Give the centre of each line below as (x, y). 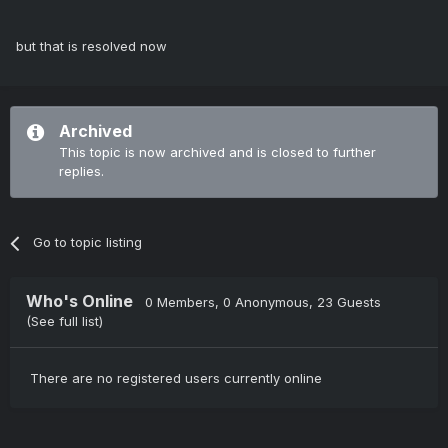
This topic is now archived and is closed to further (217, 152)
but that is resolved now (91, 46)
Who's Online (85, 301)
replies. (81, 171)
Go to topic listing (88, 242)
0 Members (180, 302)
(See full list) (64, 321)
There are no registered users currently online (176, 378)
